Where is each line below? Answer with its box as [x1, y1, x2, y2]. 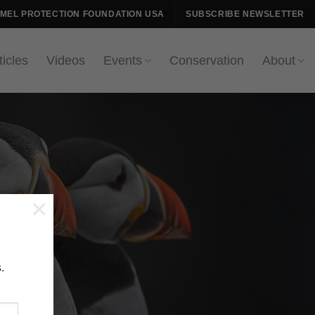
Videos [46, 53, 85, 67]
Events [103, 53, 142, 67]
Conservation [169, 53, 244, 67]
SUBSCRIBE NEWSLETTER [185, 8, 304, 19]
